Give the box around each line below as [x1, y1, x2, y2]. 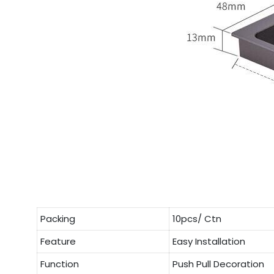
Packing [40, 212, 75, 225]
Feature [40, 234, 76, 248]
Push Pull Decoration [172, 257, 264, 270]
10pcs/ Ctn [172, 212, 221, 225]
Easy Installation [172, 234, 245, 248]
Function [40, 257, 79, 270]
